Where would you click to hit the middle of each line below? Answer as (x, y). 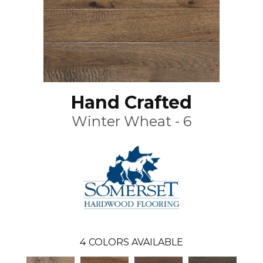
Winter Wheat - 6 (131, 121)
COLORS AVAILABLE (136, 242)
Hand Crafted (131, 102)
